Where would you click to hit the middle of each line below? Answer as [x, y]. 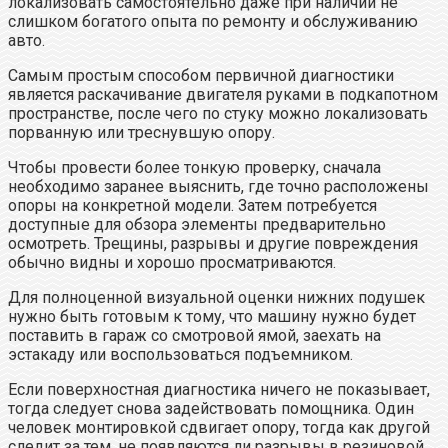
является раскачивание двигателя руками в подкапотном [223, 95]
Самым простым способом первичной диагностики [201, 76]
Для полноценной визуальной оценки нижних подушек [216, 298]
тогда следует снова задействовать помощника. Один [211, 409]
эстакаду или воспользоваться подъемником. [180, 355]
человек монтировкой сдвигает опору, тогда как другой [219, 428]
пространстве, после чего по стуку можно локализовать [218, 114]
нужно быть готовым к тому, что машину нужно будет [212, 317]
